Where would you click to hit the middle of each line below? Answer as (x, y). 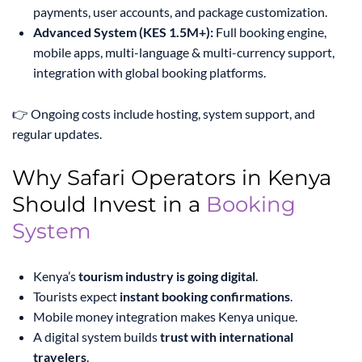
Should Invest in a (109, 205)
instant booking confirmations (205, 297)
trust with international (227, 337)
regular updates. (57, 134)
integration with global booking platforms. (149, 73)
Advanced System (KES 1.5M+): (123, 32)
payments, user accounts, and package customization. (180, 12)
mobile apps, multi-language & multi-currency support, (184, 53)
